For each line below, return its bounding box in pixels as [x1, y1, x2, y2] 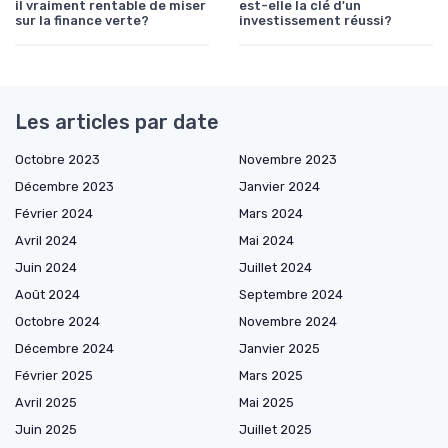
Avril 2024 [15, 232, 77, 248]
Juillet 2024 [239, 259, 312, 275]
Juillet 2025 [239, 421, 312, 437]
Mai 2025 [239, 394, 294, 410]
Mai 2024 [239, 232, 294, 248]
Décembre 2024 [15, 340, 114, 356]
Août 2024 [15, 286, 80, 302]
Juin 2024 [15, 259, 77, 275]
